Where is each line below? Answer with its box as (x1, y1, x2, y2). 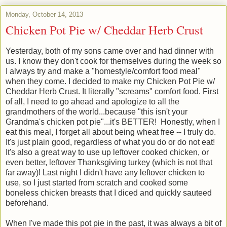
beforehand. (6, 198, 51, 207)
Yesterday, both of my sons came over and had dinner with (6, 46, 214, 55)
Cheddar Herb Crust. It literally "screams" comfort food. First (6, 87, 218, 96)
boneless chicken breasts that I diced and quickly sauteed (6, 188, 212, 197)
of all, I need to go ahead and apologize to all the (6, 97, 179, 106)
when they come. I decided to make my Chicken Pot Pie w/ (6, 77, 215, 86)
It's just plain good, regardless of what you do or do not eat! (6, 137, 215, 146)
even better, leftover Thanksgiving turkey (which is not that (6, 158, 212, 167)
